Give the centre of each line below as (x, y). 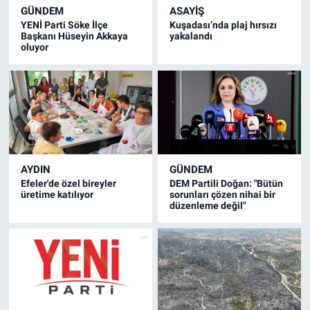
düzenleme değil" (208, 205)
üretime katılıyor (57, 194)
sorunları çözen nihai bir (223, 194)
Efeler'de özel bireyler (68, 183)
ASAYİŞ (187, 11)
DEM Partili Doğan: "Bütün (227, 183)
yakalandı (191, 36)
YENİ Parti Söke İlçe (64, 25)
